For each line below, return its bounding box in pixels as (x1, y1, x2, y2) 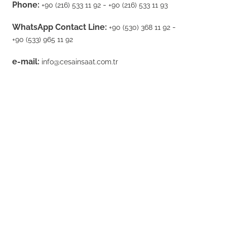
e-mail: (12, 56, 40, 66)
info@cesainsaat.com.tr (42, 57, 119, 66)
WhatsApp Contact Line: (12, 22, 107, 32)
